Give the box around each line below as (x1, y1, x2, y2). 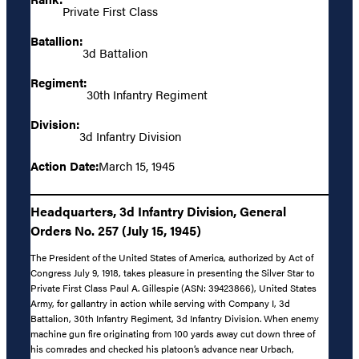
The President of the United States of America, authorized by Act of (30, 250, 313, 265)
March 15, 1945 (99, 157, 175, 175)
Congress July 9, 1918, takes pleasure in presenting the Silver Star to (30, 265, 315, 280)
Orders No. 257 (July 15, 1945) (30, 220, 201, 240)
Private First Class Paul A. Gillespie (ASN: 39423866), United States (30, 280, 317, 296)
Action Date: (30, 157, 99, 175)
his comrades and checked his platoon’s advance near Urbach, (30, 341, 294, 357)
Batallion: (30, 32, 83, 50)
